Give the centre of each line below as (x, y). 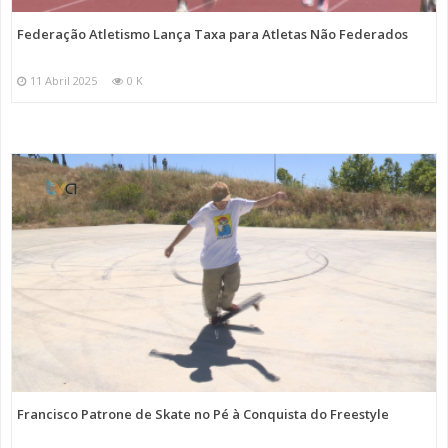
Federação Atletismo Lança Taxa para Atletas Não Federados (212, 33)
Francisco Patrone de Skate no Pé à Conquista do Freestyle (203, 414)
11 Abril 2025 (63, 80)
